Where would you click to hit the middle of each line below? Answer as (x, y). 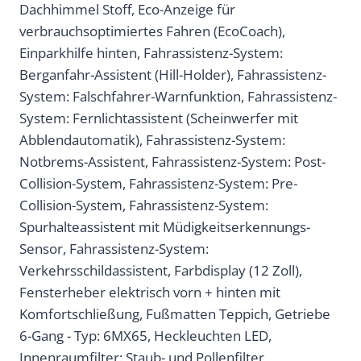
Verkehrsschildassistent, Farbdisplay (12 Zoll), (161, 271)
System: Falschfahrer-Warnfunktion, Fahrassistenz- (178, 97)
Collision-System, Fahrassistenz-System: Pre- (158, 184)
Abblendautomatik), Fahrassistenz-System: (152, 140)
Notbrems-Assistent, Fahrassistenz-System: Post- (172, 162)
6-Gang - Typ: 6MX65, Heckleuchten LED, (145, 336)
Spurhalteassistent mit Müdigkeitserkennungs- (165, 227)
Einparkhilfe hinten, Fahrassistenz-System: (151, 53)
